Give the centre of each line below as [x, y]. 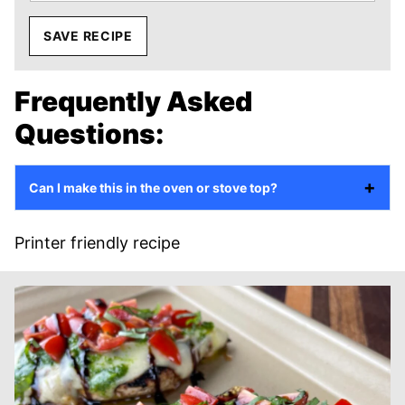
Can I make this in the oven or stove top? [153, 187]
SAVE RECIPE [88, 35]
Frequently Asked [133, 101]
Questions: [89, 133]
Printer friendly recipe [97, 242]
